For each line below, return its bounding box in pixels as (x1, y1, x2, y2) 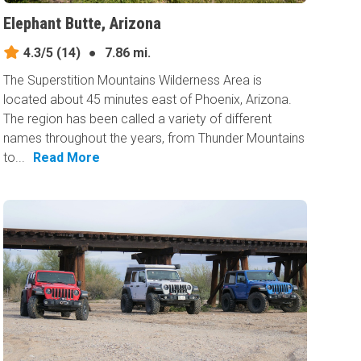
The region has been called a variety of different (3, 110, 272, 127)
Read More (33, 149, 101, 165)
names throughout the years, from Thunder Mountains (3, 130, 305, 146)
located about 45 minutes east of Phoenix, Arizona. (3, 91, 293, 107)
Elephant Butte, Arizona (3, 13, 162, 33)
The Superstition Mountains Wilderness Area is (3, 72, 263, 88)
